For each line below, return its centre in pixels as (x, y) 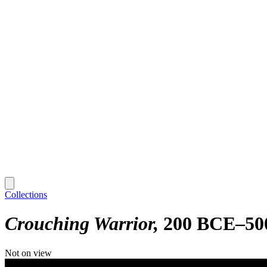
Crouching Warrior (79, 224)
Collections (26, 194)
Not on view (28, 253)
